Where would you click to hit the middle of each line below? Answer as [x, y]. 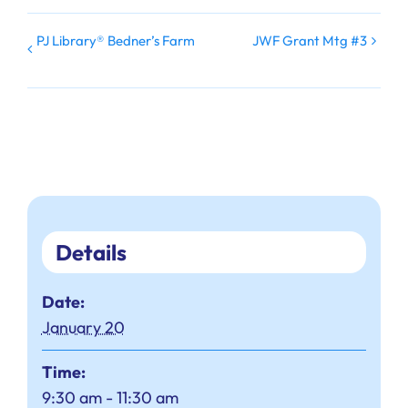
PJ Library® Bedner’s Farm [116, 41]
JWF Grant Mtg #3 [310, 41]
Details [91, 253]
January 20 [83, 328]
